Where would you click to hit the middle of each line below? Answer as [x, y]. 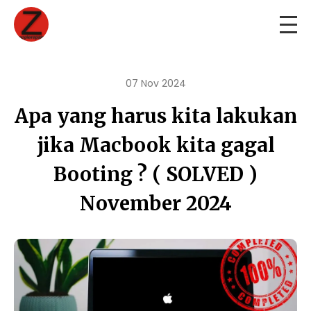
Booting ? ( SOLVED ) [155, 174]
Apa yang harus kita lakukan [155, 116]
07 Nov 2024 [155, 83]
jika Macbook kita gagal [155, 145]
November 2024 [155, 203]
